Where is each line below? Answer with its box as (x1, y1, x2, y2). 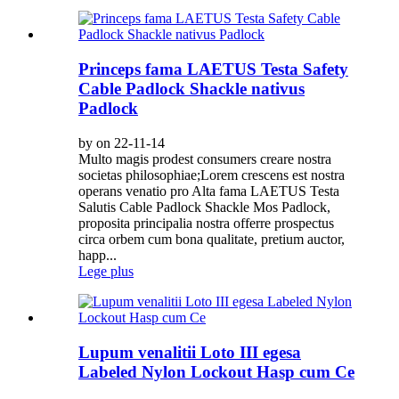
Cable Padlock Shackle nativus (78, 79, 305, 99)
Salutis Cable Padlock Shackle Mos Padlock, (78, 199, 330, 215)
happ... (78, 247, 117, 263)
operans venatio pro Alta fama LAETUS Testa (78, 183, 339, 199)
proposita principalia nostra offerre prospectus (78, 215, 334, 231)
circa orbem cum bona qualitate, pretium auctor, (78, 231, 345, 247)
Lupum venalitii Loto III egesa (78, 342, 301, 362)
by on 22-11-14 (78, 134, 165, 151)
